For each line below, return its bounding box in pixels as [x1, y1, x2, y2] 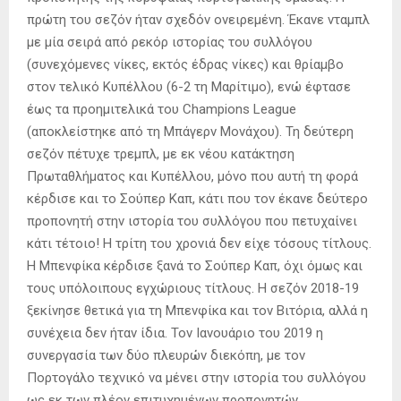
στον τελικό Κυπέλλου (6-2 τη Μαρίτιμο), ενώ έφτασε [27, 78, 351, 95]
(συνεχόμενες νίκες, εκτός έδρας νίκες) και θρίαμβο [27, 55, 344, 73]
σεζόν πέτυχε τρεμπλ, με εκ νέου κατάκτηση [27, 145, 294, 162]
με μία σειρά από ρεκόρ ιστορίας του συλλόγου [27, 33, 312, 50]
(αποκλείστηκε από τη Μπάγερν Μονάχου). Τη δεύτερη [27, 123, 354, 140]
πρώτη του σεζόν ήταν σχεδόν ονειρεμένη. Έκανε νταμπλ [27, 11, 370, 28]
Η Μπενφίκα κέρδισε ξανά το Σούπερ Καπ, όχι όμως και [27, 257, 363, 274]
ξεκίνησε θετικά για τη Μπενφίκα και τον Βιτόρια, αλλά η [27, 302, 368, 319]
